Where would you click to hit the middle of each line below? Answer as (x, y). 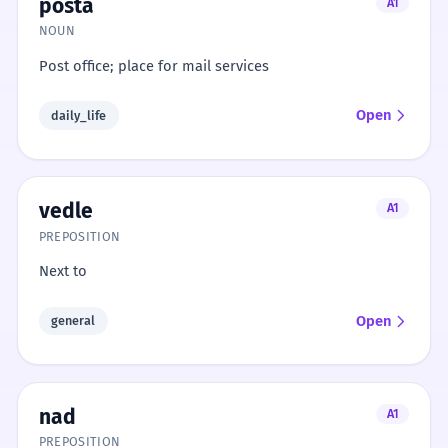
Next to (62, 271)
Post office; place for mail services (153, 65)
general (73, 321)
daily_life (79, 115)
